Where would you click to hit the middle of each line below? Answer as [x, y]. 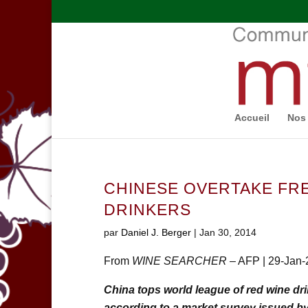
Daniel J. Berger [156, 233]
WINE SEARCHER [178, 261]
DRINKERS [147, 210]
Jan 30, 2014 [228, 233]
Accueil [252, 118]
